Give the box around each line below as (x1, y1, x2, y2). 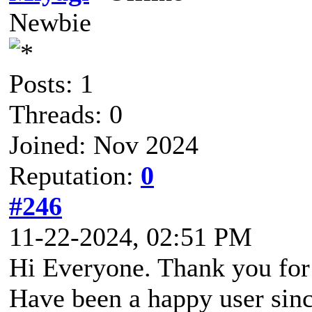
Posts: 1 (9, 68, 93, 98)
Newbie (9, 7, 91, 37)
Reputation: (9, 160, 141, 190)
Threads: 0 (9, 99, 123, 129)
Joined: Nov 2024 (9, 130, 198, 159)
